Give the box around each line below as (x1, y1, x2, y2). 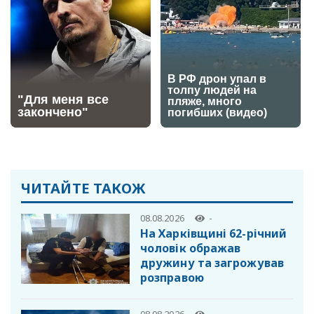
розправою (140, 269, 204, 285)
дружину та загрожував (140, 254, 284, 271)
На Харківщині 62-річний (140, 225, 287, 241)
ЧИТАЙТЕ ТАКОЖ (21, 179, 146, 198)
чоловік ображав (140, 240, 241, 256)
